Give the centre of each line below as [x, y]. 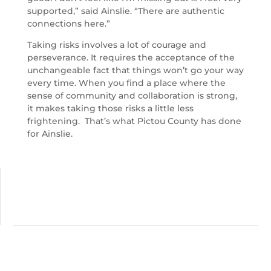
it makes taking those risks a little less [110, 109]
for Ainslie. [50, 134]
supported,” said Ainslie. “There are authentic [126, 11]
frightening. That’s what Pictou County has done [134, 121]
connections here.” [68, 24]
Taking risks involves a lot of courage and [116, 45]
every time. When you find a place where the [126, 83]
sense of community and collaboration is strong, [132, 96]
